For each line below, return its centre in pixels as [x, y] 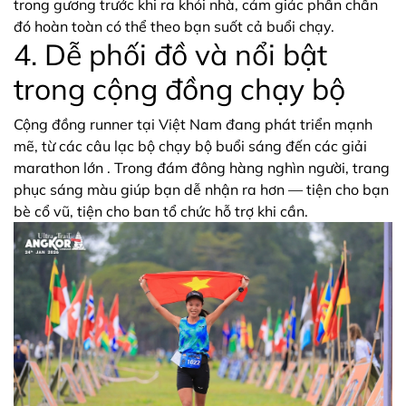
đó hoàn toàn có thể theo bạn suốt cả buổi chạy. [174, 26]
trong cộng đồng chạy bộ [179, 89]
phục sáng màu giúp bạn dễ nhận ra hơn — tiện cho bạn [201, 189]
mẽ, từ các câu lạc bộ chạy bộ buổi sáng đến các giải [190, 146]
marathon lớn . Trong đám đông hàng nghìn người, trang [202, 168]
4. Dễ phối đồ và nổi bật [170, 54]
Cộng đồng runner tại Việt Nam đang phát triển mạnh [193, 124]
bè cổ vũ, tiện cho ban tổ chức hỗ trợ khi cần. [161, 211]
